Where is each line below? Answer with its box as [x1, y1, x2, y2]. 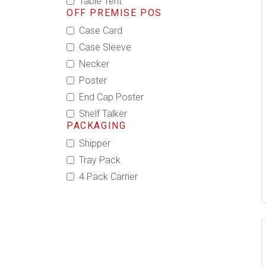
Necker [79, 58, 109, 69]
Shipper [79, 137, 110, 149]
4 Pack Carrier [79, 170, 138, 182]
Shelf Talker [79, 107, 127, 119]
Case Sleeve [79, 41, 131, 53]
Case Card [79, 24, 122, 36]
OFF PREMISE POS [66, 7, 162, 18]
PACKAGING [66, 119, 126, 131]
